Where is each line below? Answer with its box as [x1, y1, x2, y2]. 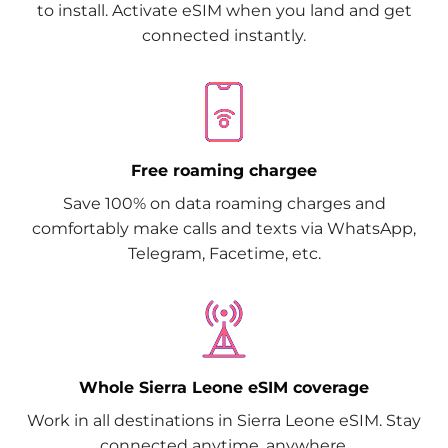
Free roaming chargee [131, 160, 317, 180]
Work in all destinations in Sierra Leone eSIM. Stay [27, 410, 421, 430]
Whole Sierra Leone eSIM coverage [79, 377, 369, 397]
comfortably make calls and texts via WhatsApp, [32, 218, 416, 238]
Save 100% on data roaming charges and [62, 193, 386, 213]
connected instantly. [142, 26, 306, 46]
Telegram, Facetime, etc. [127, 243, 321, 263]
